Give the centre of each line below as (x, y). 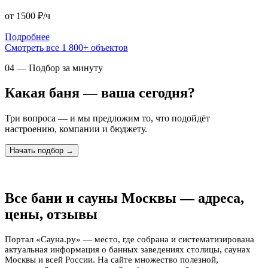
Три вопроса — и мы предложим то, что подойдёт (107, 118)
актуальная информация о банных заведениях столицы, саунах (128, 250)
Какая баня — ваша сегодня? (100, 93)
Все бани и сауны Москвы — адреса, (124, 198)
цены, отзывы (51, 214)
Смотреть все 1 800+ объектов (66, 47)
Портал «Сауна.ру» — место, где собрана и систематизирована (130, 240)
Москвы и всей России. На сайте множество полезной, (112, 260)
